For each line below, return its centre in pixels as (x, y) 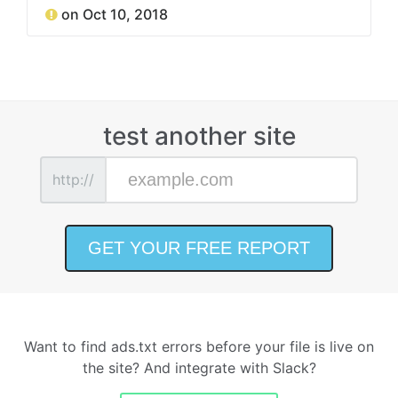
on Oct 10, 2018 (115, 14)
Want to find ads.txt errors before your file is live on (199, 346)
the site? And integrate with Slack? (199, 367)
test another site (199, 135)
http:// (73, 180)
